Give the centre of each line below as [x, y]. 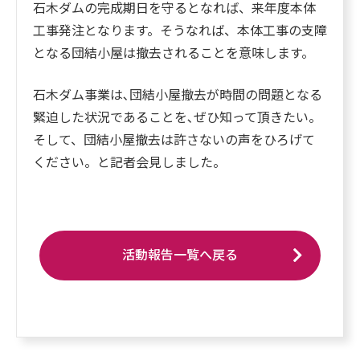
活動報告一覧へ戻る [180, 256]
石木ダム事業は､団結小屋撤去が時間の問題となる [178, 95]
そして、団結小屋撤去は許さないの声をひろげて [174, 140]
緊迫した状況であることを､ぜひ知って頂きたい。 [177, 118]
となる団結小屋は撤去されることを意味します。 [174, 53]
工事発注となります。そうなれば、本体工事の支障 [180, 31]
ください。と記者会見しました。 [129, 163]
